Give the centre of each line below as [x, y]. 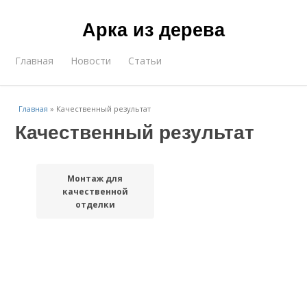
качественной [95, 191]
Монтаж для [95, 178]
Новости [91, 61]
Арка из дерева [153, 29]
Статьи [145, 61]
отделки [95, 204]
